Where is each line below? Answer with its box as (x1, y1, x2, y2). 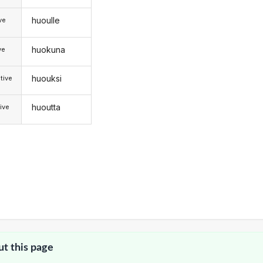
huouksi (31, 73, 62, 84)
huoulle (31, 15, 60, 26)
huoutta (31, 102, 60, 113)
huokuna (31, 44, 65, 55)
